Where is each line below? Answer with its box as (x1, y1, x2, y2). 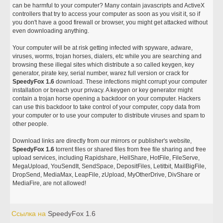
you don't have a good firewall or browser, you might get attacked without (12, 19, 208, 26)
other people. (12, 120, 49, 127)
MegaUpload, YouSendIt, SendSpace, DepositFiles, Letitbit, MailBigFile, (12, 163, 207, 170)
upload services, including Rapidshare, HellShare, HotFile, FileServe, (12, 154, 200, 161)
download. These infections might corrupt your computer (54, 78, 208, 85)
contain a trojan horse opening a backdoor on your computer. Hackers (12, 95, 201, 102)
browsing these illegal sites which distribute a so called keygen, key (12, 61, 195, 68)
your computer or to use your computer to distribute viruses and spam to (12, 112, 206, 119)
